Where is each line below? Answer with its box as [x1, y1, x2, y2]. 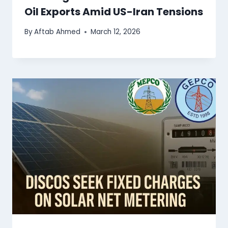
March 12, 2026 [91, 27, 141, 37]
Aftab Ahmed [34, 27, 81, 37]
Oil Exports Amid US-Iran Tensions [24, 5, 203, 19]
